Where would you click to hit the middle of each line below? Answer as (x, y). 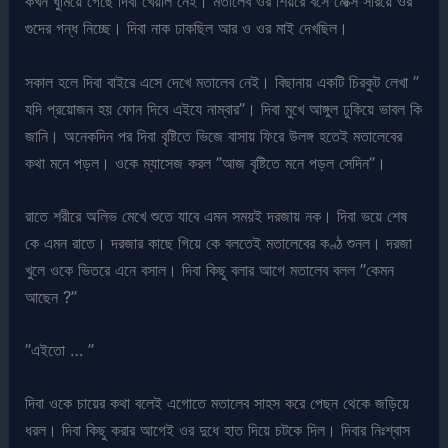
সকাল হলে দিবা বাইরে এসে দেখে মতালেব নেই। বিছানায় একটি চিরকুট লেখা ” (222, 81)
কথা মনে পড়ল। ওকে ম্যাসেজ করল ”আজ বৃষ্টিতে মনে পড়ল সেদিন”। (206, 162)
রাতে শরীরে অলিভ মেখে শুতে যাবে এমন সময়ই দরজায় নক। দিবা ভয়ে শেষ (216, 215)
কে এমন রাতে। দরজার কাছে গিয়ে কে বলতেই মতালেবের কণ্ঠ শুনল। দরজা (219, 242)
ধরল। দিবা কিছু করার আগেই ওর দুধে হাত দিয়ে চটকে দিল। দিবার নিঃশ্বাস (218, 430)
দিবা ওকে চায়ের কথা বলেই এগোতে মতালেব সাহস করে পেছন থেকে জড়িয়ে (217, 403)
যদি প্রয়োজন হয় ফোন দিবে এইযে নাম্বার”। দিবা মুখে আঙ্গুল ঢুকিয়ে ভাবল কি (224, 108)
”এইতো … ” (60, 350)
